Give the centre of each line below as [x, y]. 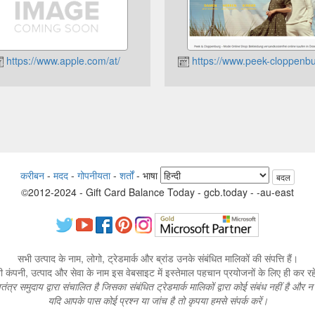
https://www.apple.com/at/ [62, 60]
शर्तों [127, 175]
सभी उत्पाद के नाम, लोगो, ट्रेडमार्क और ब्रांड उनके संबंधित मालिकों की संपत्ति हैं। [157, 258]
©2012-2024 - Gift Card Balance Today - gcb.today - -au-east [157, 192]
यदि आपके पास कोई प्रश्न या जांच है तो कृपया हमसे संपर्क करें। [157, 300]
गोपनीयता [94, 175]
